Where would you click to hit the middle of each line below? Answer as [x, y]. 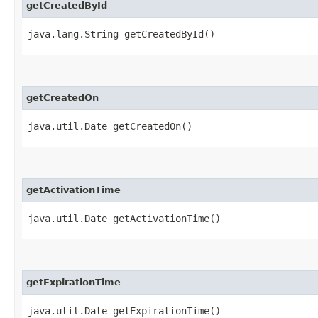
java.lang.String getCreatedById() [121, 34]
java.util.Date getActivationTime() [124, 218]
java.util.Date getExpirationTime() [124, 311]
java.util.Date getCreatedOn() [110, 126]
